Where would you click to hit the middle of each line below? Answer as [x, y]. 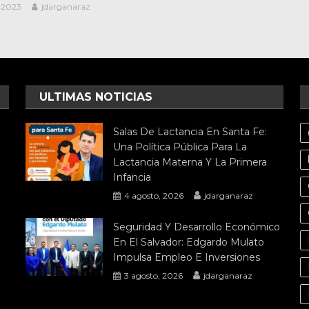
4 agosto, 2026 [154, 195]
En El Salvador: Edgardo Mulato [189, 242]
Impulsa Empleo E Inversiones [187, 257]
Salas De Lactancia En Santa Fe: [190, 131]
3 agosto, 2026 [154, 275]
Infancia [132, 177]
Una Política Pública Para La [180, 147]
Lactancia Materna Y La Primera [190, 162]
